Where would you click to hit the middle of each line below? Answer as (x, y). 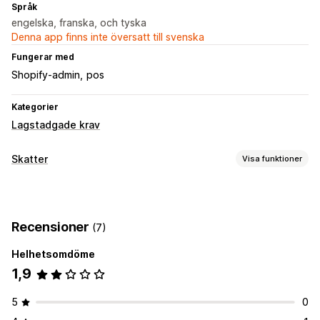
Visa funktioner (272, 158)
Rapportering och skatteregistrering (96, 191)
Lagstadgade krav (56, 125)
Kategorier (35, 107)
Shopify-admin (46, 75)
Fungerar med (43, 57)
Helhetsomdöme (53, 254)
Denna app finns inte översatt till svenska (108, 37)
